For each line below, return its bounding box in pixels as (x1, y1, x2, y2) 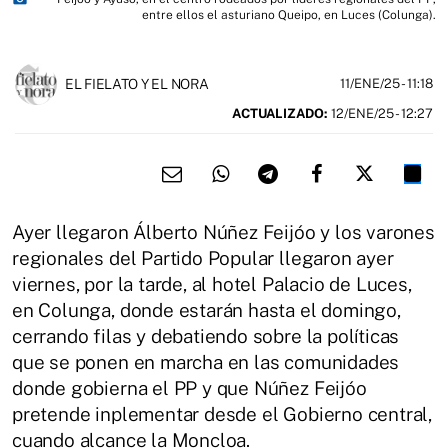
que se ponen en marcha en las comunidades (12, 350, 400, 373)
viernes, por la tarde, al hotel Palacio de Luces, (12, 272, 412, 295)
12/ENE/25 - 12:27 (328, 105, 433, 121)
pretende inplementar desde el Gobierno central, (12, 402, 433, 425)
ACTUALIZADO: (232, 105, 328, 121)
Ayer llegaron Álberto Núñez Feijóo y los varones (12, 220, 435, 243)
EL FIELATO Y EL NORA (65, 75, 209, 92)
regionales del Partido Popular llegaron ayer (12, 246, 394, 269)
